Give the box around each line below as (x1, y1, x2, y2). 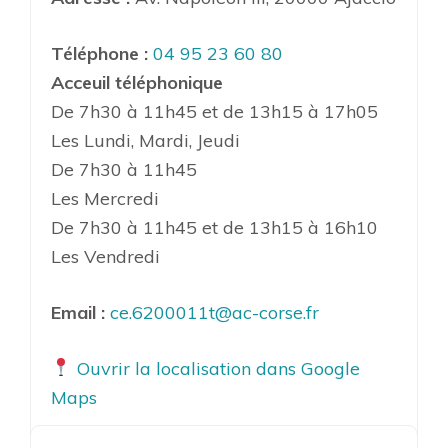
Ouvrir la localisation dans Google (71, 356, 360, 380)
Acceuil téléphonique (51, 70, 223, 94)
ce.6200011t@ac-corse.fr (110, 300, 319, 324)
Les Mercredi (51, 186, 159, 210)
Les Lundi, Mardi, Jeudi (51, 128, 240, 152)
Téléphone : (51, 41, 148, 65)
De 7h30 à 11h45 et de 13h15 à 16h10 (51, 215, 378, 239)
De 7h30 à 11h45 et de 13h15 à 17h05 (51, 99, 378, 123)
